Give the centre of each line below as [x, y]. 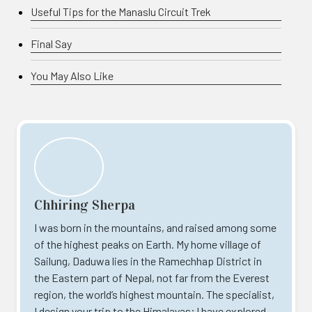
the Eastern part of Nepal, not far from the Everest [152, 277]
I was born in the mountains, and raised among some [155, 227]
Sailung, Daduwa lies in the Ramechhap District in [148, 260]
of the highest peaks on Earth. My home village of [148, 244]
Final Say [51, 43]
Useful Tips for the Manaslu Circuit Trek [121, 11]
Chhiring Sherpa [85, 204]
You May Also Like [72, 75]
